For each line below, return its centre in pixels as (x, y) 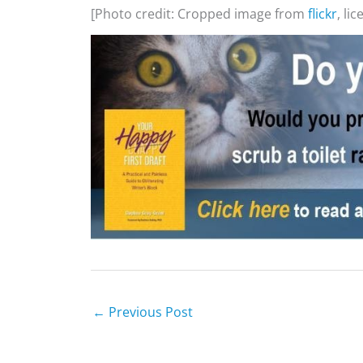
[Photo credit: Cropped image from (199, 14)
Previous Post (149, 312)
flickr (322, 14)
